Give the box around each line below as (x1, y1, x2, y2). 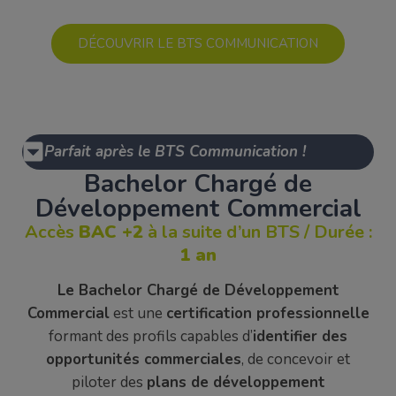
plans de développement (146, 372, 325, 393)
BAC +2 (78, 219, 143, 244)
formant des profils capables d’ (49, 326, 253, 347)
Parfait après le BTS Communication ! (44, 141, 306, 163)
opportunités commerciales (46, 349, 241, 370)
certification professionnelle (165, 303, 369, 324)
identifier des (253, 326, 347, 347)
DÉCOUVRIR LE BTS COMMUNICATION (78, 34, 318, 52)
